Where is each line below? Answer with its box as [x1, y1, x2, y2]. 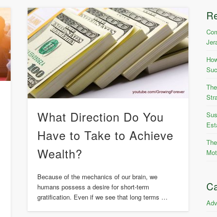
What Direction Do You [37, 108, 164, 125]
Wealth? [37, 145, 82, 162]
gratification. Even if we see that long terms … [37, 192, 168, 202]
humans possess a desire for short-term [37, 182, 149, 192]
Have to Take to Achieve [37, 126, 173, 144]
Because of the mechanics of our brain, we [37, 172, 157, 182]
